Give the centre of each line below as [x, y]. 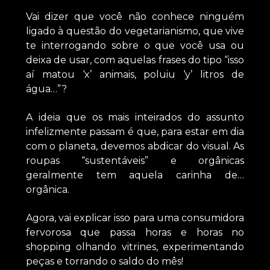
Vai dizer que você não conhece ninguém [135, 17]
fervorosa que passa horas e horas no [135, 232]
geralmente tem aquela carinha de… [135, 175]
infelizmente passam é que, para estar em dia [135, 131]
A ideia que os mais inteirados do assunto [135, 117]
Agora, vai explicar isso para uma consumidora [135, 218]
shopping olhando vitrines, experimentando [135, 246]
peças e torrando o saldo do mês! [104, 261]
